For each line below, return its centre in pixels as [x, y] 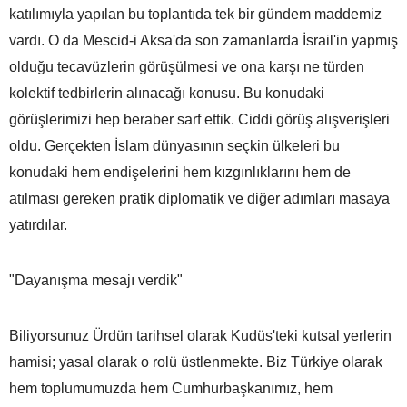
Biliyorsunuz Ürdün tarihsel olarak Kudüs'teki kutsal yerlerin [200, 335]
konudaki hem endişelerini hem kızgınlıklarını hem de [180, 172]
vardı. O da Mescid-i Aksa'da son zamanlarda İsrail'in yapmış [203, 40]
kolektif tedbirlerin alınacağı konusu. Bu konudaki [167, 93]
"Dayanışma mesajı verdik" [96, 280]
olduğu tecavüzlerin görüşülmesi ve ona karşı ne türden [187, 66]
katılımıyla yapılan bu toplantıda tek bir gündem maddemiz [195, 14]
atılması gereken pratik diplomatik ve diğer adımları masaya [199, 198]
